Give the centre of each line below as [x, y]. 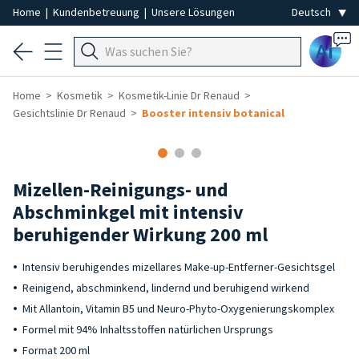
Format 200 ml [56, 350]
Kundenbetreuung [97, 12]
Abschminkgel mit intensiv [128, 212]
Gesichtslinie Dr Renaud [69, 113]
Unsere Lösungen [193, 12]
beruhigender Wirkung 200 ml [140, 234]
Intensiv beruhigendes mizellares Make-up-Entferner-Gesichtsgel [179, 267]
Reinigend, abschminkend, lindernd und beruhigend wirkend [166, 288]
